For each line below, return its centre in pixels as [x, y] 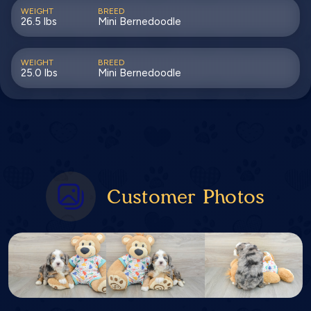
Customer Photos [186, 197]
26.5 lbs [39, 22]
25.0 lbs [39, 73]
